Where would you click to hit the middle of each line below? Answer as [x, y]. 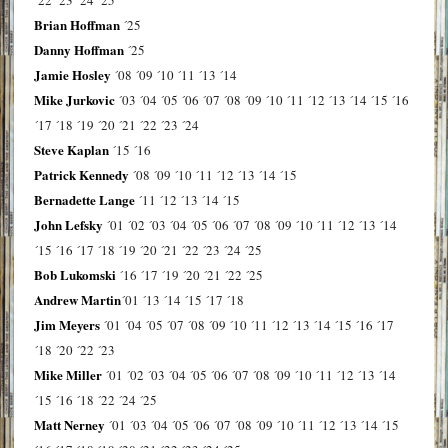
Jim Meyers [66, 324]
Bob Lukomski [74, 274]
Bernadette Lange [84, 199]
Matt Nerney [69, 424]
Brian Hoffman [76, 24]
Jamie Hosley [72, 74]
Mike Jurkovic [74, 99]
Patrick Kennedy [81, 174]
